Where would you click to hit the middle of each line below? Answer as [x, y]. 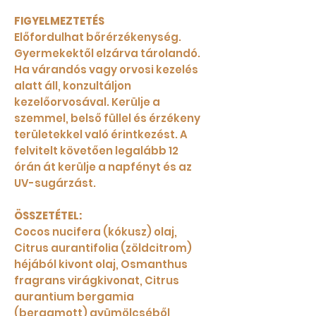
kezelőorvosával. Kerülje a [87, 102]
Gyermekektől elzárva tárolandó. [107, 54]
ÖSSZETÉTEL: [48, 216]
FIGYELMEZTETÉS [59, 21]
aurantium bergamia [74, 297]
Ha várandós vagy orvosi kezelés [106, 70]
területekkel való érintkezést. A [101, 135]
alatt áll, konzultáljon [73, 86]
